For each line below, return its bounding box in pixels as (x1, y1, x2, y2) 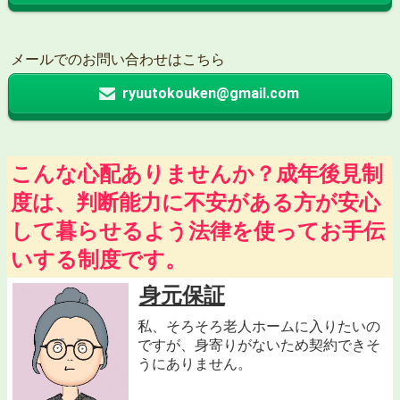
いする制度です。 (11, 247, 187, 273)
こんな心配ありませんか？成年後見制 (11, 162, 383, 187)
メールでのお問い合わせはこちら (11, 51, 225, 69)
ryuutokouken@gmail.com (122, 85, 299, 103)
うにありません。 (137, 355, 252, 373)
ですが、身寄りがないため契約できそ (137, 337, 380, 354)
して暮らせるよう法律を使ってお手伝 (11, 219, 385, 245)
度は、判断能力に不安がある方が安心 (11, 190, 380, 216)
